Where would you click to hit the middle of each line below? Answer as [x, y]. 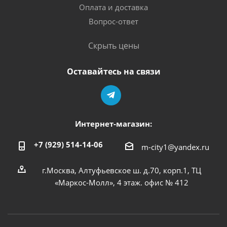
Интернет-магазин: [113, 123]
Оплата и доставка [113, 7]
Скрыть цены [113, 45]
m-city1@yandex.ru [175, 147]
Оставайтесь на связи [113, 71]
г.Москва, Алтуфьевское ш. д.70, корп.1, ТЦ [122, 170]
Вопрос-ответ [113, 21]
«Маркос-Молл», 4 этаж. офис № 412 [122, 182]
